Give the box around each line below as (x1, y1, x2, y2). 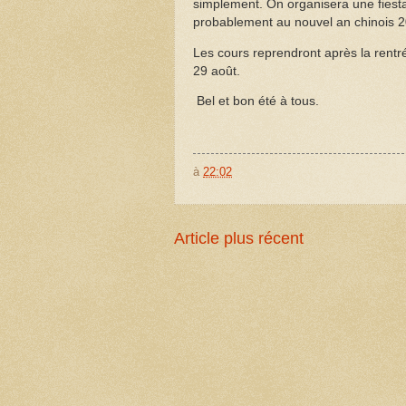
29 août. (193, 63, 240, 78)
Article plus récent (174, 229, 304, 248)
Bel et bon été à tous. (193, 94, 319, 109)
